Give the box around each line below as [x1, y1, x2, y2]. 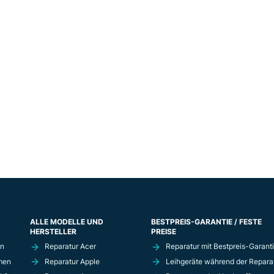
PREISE [150, 227, 176, 236]
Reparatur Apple [45, 256, 100, 266]
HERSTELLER [30, 227, 77, 236]
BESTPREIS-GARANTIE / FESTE [150, 217, 262, 226]
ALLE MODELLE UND [30, 217, 104, 226]
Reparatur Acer [45, 242, 97, 251]
